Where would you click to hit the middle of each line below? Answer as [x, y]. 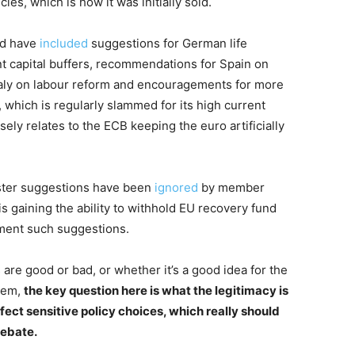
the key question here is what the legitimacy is [156, 290]
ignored [176, 187]
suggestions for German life [168, 43]
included [64, 43]
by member [231, 187]
